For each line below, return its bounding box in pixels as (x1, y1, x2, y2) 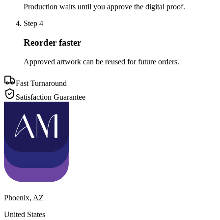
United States (4, 210, 45, 219)
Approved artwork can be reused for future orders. (24, 57, 179, 66)
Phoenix (4, 193, 29, 202)
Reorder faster (24, 37, 81, 48)
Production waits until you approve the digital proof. (24, 2, 185, 11)
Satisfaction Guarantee (16, 92, 85, 101)
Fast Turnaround (16, 79, 67, 87)
